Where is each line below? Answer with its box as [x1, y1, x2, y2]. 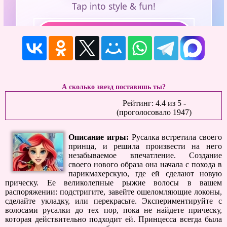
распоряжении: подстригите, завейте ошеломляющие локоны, [5, 187, 222, 196]
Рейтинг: [122, 99, 156, 107]
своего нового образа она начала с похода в [68, 160, 222, 169]
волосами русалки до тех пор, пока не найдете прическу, [5, 206, 222, 214]
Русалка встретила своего [131, 133, 222, 141]
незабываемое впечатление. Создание [68, 151, 222, 160]
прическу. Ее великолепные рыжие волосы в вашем [5, 178, 222, 187]
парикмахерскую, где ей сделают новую [68, 169, 222, 178]
